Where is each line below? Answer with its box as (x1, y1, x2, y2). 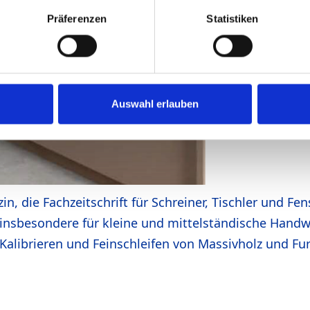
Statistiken (206, 12, 259, 25)
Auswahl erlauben (111, 98, 199, 110)
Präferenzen (46, 12, 107, 25)
